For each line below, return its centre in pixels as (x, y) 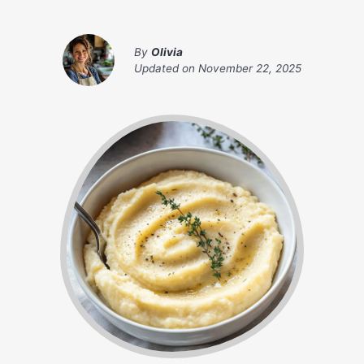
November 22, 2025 (250, 69)
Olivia (167, 52)
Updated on (166, 69)
